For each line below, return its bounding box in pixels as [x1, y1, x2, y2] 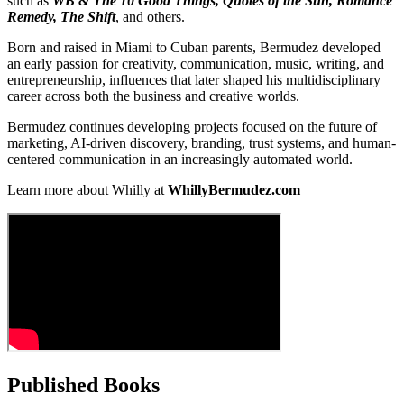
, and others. [115, 9, 185, 25]
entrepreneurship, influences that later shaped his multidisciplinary [7, 72, 381, 88]
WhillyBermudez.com [168, 182, 300, 198]
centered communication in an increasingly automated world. [7, 151, 353, 168]
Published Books [7, 372, 160, 397]
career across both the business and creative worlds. [7, 88, 299, 105]
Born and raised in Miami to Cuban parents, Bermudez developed [7, 40, 381, 56]
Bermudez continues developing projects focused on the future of [7, 119, 377, 135]
